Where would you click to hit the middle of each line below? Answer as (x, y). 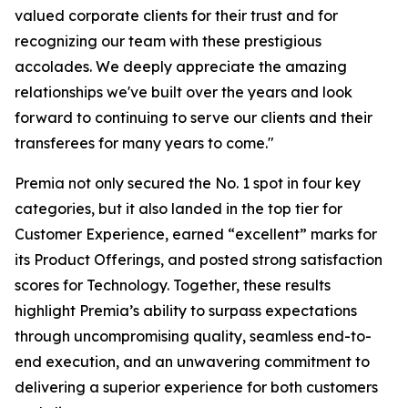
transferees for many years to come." (144, 143)
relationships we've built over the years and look (184, 92)
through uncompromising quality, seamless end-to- (193, 336)
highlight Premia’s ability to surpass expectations (186, 311)
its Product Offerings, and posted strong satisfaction (199, 260)
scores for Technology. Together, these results (173, 285)
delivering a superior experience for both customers (196, 387)
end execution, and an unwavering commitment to (192, 362)
